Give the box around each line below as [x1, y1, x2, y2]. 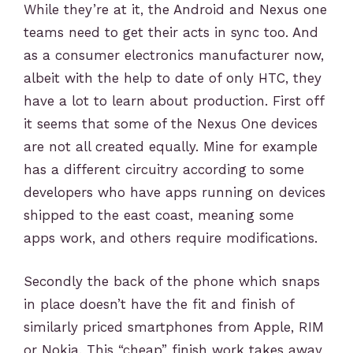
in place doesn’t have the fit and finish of [24, 295, 294, 312]
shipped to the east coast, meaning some [24, 207, 294, 224]
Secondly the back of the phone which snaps [24, 273, 320, 289]
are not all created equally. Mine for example [24, 139, 318, 155]
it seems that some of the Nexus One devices [24, 116, 318, 132]
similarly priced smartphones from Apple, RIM [24, 318, 324, 335]
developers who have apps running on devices [24, 184, 325, 201]
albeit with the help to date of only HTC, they [24, 70, 321, 87]
